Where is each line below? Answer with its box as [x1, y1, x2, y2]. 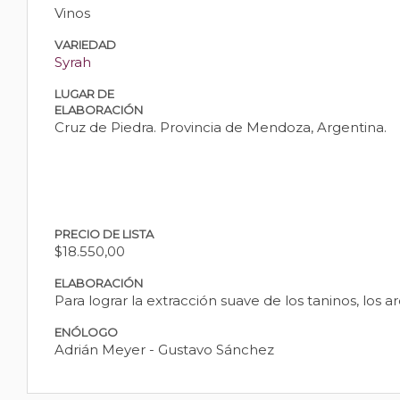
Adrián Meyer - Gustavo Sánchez [54, 340, 274, 358]
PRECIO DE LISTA [54, 226, 154, 241]
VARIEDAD [54, 37, 116, 52]
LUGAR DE [54, 86, 114, 101]
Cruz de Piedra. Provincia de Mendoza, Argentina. [54, 118, 387, 136]
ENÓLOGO [54, 324, 118, 339]
